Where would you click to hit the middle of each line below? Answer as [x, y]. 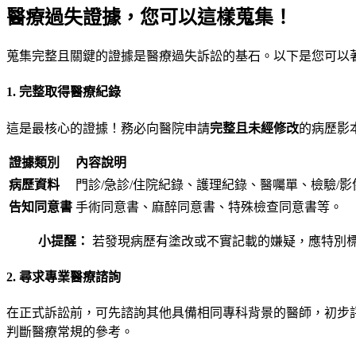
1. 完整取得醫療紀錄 [64, 92]
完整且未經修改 [254, 128]
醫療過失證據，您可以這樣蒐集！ [149, 18]
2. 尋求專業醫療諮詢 [64, 277]
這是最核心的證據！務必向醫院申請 [108, 128]
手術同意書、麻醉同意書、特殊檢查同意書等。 [209, 207]
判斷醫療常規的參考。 [70, 332]
